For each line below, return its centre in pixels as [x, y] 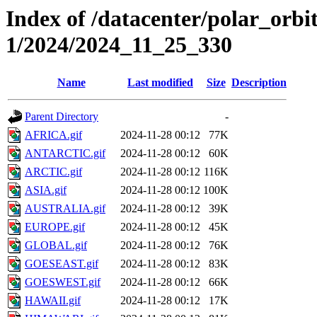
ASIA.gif [46, 190]
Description [259, 83]
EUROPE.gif [55, 227]
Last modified [160, 83]
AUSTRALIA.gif [65, 209]
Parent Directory [62, 117]
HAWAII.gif [53, 301]
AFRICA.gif [53, 135]
